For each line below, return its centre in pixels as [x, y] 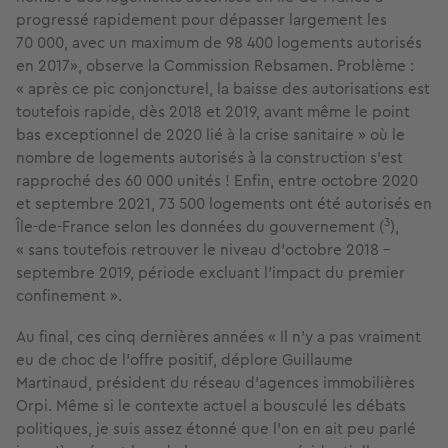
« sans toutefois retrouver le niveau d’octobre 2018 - [203, 250]
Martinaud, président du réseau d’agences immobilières [215, 383]
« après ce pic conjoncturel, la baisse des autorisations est [223, 89]
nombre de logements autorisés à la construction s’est [209, 158]
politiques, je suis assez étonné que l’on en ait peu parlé [216, 429]
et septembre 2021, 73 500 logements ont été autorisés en [224, 204]
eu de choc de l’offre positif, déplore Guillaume [184, 360]
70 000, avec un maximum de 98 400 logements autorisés [219, 43]
